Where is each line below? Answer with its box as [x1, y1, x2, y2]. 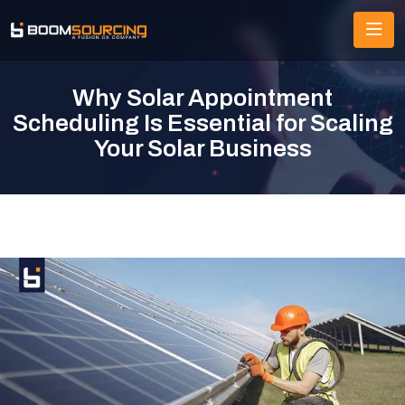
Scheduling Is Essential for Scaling [12, 110, 393, 137]
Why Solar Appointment [72, 85, 333, 111]
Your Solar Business [93, 136, 312, 162]
